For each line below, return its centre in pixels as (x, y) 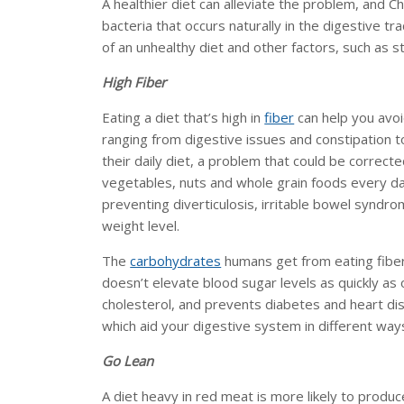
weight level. (143, 225)
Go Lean (128, 360)
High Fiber (134, 82)
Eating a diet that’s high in (184, 117)
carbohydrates (176, 260)
